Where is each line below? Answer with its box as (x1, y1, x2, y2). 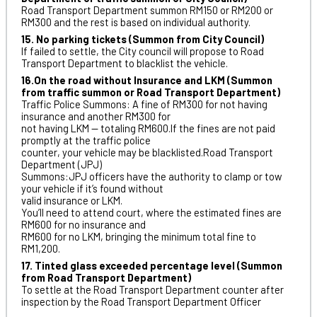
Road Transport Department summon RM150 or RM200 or (21, 3, 273, 16)
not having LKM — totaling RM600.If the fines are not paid (21, 122, 275, 135)
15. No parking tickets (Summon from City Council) (21, 32, 264, 45)
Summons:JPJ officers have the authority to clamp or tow (21, 170, 282, 183)
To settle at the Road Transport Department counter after (21, 283, 284, 296)
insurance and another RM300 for (21, 110, 171, 123)
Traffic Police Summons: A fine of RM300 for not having (21, 98, 267, 111)
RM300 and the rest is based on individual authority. (21, 15, 250, 28)
